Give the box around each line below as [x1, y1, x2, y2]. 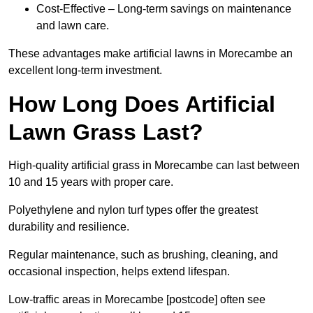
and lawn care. [36, 20, 109, 32]
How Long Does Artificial [8, 92, 275, 117]
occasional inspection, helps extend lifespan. [8, 265, 230, 278]
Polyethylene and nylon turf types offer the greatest [8, 204, 258, 217]
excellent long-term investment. [8, 64, 162, 77]
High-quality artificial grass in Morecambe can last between [8, 159, 300, 172]
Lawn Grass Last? [8, 119, 203, 145]
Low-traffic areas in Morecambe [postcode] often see [8, 293, 265, 306]
